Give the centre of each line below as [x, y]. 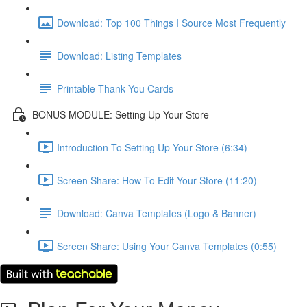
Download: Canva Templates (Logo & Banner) [157, 213]
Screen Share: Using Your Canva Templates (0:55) [167, 246]
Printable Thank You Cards [115, 88]
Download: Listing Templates [119, 55]
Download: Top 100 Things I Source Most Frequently [171, 22]
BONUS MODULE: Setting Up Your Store [121, 114]
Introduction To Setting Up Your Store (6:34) [152, 147]
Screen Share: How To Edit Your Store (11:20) [157, 180]
